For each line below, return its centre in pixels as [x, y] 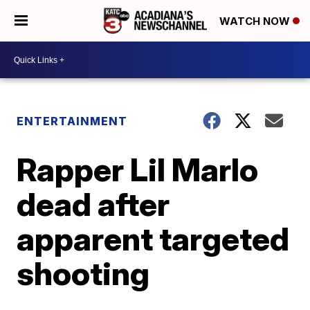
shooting [83, 273]
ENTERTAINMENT [72, 121]
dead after [93, 204]
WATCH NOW [256, 21]
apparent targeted [153, 239]
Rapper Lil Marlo [138, 170]
